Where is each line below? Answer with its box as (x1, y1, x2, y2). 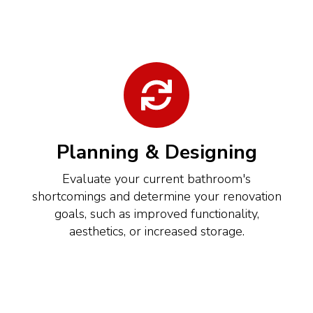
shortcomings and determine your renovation (31, 187, 282, 205)
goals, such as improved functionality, (54, 205, 259, 222)
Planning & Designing (56, 138, 257, 166)
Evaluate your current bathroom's (62, 170, 251, 187)
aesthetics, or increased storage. (68, 222, 245, 240)
